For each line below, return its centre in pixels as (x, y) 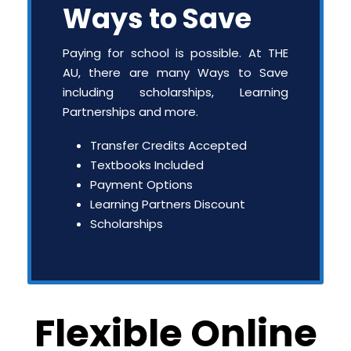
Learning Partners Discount (168, 204)
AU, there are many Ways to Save (175, 72)
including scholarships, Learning (175, 92)
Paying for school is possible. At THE (175, 53)
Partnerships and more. (130, 112)
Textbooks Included (147, 165)
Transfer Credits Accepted (168, 145)
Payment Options (141, 185)
